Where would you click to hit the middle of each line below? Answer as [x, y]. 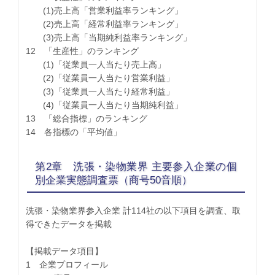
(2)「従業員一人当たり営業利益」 [100, 78]
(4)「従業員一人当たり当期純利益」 [105, 105]
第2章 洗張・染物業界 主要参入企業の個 [136, 167]
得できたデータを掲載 [69, 224]
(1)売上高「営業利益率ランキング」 [105, 10]
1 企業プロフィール [67, 265]
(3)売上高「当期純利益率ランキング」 [109, 37]
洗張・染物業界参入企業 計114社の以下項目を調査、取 [134, 211]
